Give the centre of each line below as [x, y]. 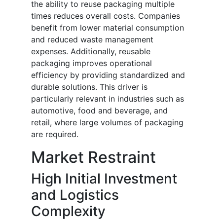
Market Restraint [93, 157]
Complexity [68, 211]
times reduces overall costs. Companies [106, 16]
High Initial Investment [104, 179]
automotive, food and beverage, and [99, 111]
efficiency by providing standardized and [108, 75]
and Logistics [75, 195]
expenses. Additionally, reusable [91, 52]
